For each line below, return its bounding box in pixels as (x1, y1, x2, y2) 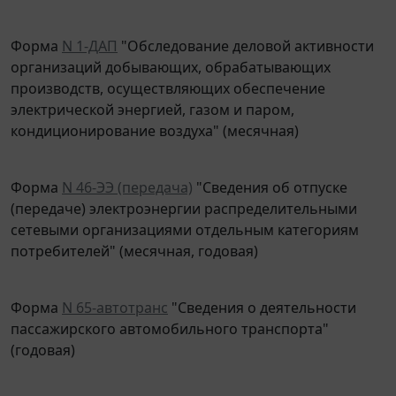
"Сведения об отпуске (193, 164, 347, 185)
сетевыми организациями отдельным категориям (11, 207, 359, 227)
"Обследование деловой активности (118, 23, 374, 43)
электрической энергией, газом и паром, (11, 87, 294, 107)
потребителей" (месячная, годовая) (11, 228, 258, 248)
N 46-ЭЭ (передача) (62, 164, 193, 185)
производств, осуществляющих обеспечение (11, 65, 325, 86)
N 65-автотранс (62, 285, 168, 305)
